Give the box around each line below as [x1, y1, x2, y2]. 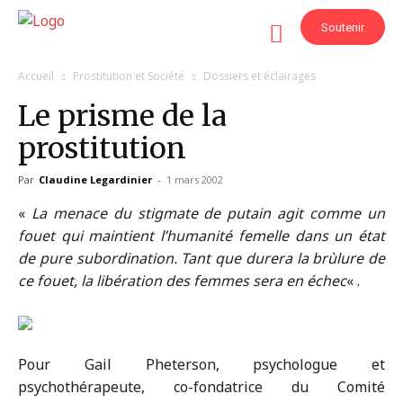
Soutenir [321, 20, 364, 34]
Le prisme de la [18, 98, 227, 134]
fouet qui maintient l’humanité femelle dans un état [18, 226, 385, 246]
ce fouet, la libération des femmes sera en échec [18, 271, 346, 291]
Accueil [18, 68, 54, 84]
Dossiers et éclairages [203, 68, 316, 84]
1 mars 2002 [166, 173, 223, 186]
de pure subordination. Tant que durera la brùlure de [18, 248, 385, 268]
